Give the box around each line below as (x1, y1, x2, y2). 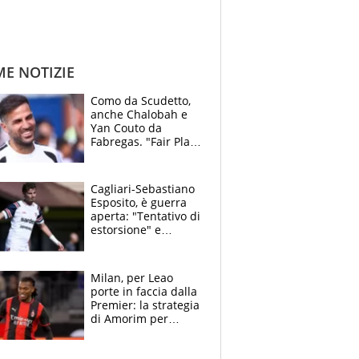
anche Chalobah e (91, 107, 188, 123)
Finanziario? (91, 147, 155, 163)
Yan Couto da (91, 120, 162, 136)
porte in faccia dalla (91, 283, 197, 299)
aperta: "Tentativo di (91, 208, 200, 224)
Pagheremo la (91, 161, 164, 177)
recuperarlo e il (91, 324, 173, 340)
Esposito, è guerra (91, 195, 187, 211)
